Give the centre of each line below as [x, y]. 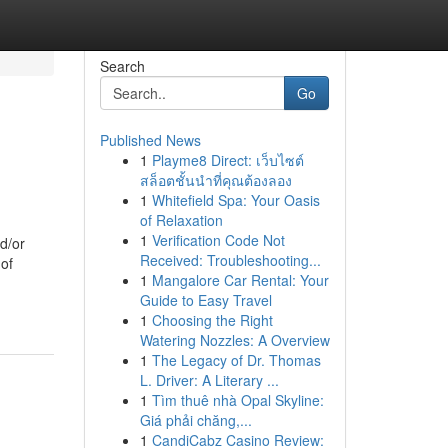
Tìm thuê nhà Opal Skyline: [237, 400]
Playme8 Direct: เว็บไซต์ [227, 160]
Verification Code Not [218, 240]
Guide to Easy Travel [205, 300]
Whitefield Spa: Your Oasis [235, 200]
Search [122, 66]
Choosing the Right [212, 320]
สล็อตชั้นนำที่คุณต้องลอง [215, 180]
